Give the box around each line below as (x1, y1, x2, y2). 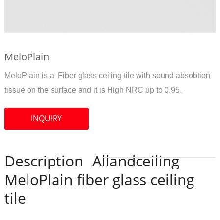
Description (4, 151, 83, 171)
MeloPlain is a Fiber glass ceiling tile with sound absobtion (4, 71, 210, 80)
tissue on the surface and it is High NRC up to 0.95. (4, 86, 182, 94)
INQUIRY (31, 113, 62, 124)
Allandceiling (92, 151, 179, 171)
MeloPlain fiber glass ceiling (4, 169, 194, 190)
